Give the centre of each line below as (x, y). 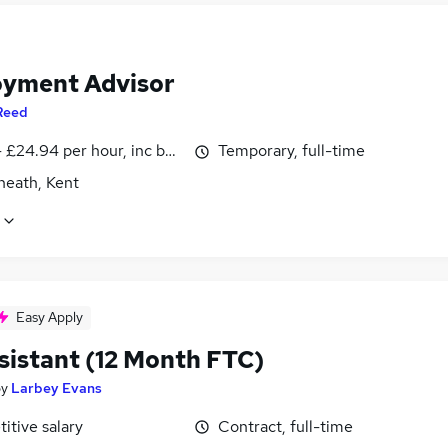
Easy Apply (49, 316)
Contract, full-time (285, 426)
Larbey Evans (56, 387)
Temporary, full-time (291, 151)
